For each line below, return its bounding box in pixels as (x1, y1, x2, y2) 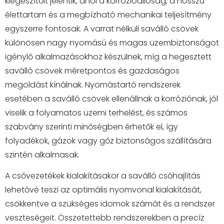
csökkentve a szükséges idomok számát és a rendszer (5, 198, 215, 210)
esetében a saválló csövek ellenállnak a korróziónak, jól (5, 92, 218, 104)
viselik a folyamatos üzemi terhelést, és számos (5, 106, 187, 118)
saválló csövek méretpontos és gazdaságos (5, 64, 179, 76)
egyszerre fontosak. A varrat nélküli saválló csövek (5, 22, 198, 34)
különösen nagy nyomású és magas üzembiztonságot (5, 36, 219, 48)
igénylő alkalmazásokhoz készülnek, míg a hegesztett (5, 50, 211, 62)
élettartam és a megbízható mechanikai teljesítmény (5, 8, 211, 20)
